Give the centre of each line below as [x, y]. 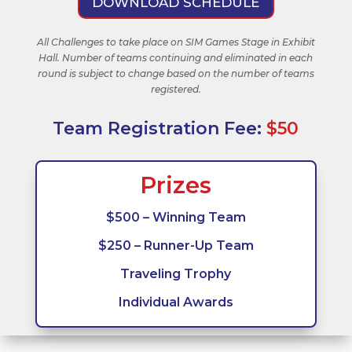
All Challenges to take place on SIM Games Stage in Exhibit [176, 42]
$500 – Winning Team [176, 217]
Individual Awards [176, 302]
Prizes [176, 185]
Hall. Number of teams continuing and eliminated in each [176, 57]
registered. [176, 89]
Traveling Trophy [176, 273]
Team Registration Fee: [160, 128]
